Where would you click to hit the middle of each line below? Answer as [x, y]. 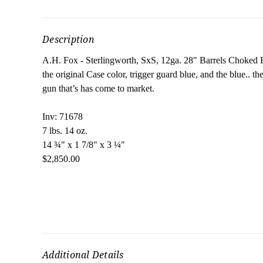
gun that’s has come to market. [98, 89]
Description [68, 40]
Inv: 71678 [63, 117]
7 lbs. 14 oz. [65, 131]
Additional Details [83, 255]
